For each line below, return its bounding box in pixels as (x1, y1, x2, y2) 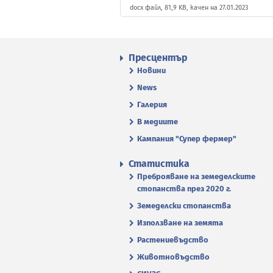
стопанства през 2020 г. (137, 184, 231, 193)
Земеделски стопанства (137, 201, 231, 210)
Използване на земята (137, 218, 223, 227)
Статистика (129, 158, 190, 169)
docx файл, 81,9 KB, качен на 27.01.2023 (130, 4, 248, 12)
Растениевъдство (137, 235, 208, 244)
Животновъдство (137, 252, 210, 261)
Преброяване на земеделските (137, 172, 255, 181)
